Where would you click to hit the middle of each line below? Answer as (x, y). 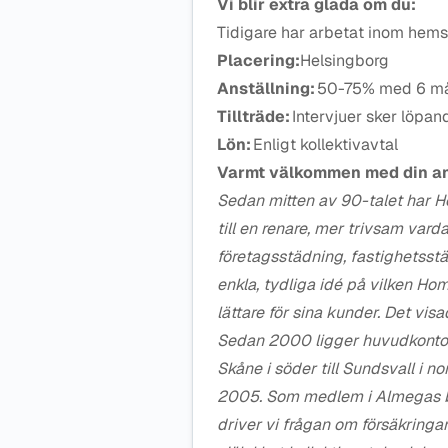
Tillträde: (253, 116)
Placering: (258, 60)
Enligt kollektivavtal (324, 144)
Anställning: (266, 88)
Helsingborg (344, 60)
